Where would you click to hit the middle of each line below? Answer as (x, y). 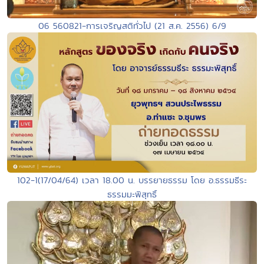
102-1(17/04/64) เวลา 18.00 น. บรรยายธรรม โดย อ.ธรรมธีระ (132, 180)
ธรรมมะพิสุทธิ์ (132, 194)
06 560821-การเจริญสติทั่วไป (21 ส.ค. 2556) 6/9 (132, 26)
